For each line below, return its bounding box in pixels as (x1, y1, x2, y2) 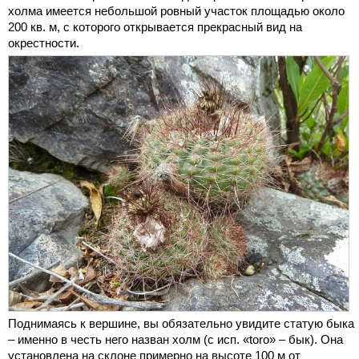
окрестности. (8, 35, 79, 50)
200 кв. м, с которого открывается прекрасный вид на (8, 19, 302, 34)
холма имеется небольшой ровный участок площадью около (8, 3, 345, 18)
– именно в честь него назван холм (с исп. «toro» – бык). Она (8, 333, 343, 347)
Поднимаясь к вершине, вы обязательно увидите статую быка (8, 317, 354, 331)
